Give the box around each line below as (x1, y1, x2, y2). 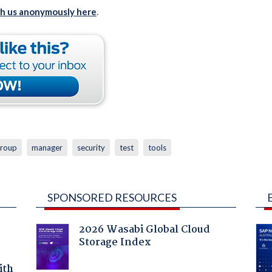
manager (31, 142, 63, 152)
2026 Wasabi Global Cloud (78, 221, 210, 238)
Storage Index (78, 234, 151, 251)
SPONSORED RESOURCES (47, 190, 177, 204)
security (76, 142, 105, 152)
